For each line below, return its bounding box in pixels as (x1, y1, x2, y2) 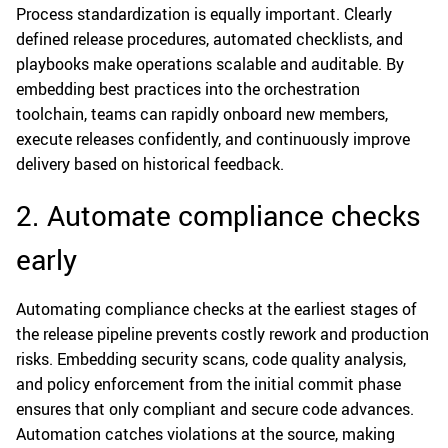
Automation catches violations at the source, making (16, 422, 395, 445)
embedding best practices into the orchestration (16, 77, 360, 100)
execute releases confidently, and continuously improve (16, 127, 410, 150)
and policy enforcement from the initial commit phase (16, 372, 401, 395)
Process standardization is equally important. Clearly (16, 2, 392, 25)
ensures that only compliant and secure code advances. (16, 397, 414, 420)
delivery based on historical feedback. (16, 152, 284, 175)
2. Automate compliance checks (16, 195, 421, 234)
